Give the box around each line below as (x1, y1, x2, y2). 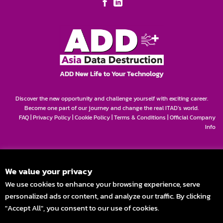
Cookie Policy (75, 113, 110, 122)
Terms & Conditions (114, 113, 166, 122)
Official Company (170, 113, 216, 122)
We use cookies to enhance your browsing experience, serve (5, 178, 200, 190)
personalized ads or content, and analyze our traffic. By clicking (5, 190, 211, 202)
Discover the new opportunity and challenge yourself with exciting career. (15, 94, 208, 104)
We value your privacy (5, 165, 93, 178)
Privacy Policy (33, 113, 71, 122)
